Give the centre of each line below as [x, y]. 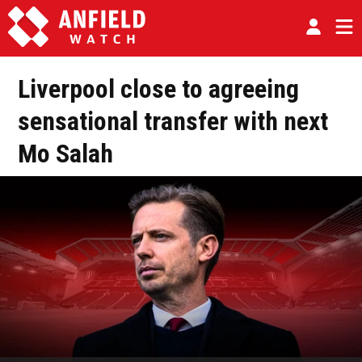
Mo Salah [65, 154]
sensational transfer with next [173, 122]
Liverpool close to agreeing [158, 89]
